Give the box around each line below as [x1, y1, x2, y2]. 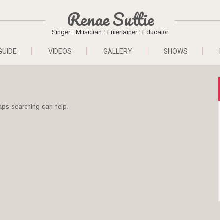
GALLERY [103, 47, 132, 55]
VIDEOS [48, 47, 72, 55]
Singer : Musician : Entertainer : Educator [52, 28, 168, 36]
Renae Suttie [66, 5, 154, 32]
